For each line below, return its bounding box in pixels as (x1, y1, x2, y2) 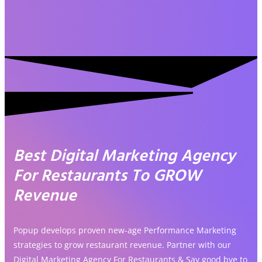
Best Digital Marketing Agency (13, 143, 235, 170)
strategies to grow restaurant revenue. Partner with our (13, 239, 231, 250)
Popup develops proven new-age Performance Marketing (13, 225, 236, 236)
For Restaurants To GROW (13, 163, 201, 189)
